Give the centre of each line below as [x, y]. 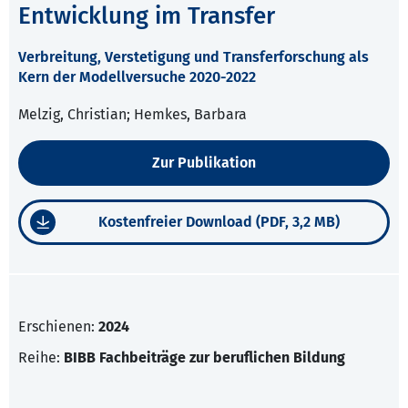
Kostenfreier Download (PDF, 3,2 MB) [219, 222]
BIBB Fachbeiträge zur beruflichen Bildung [204, 358]
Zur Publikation [204, 163]
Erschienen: [58, 327]
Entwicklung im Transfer [147, 16]
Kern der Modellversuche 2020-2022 [137, 77]
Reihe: [41, 358]
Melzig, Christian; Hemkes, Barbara [133, 115]
